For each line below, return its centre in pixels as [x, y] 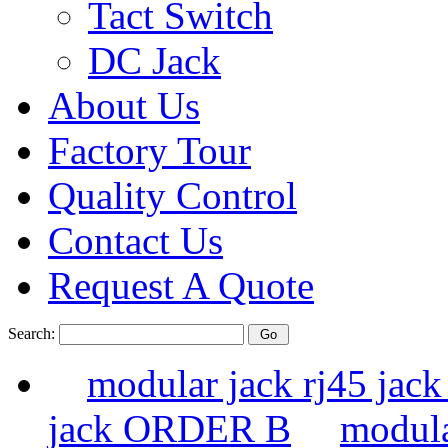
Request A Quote [181, 285]
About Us [124, 105]
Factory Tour [149, 150]
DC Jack [154, 60]
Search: [33, 333]
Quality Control [172, 195]
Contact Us [135, 240]
